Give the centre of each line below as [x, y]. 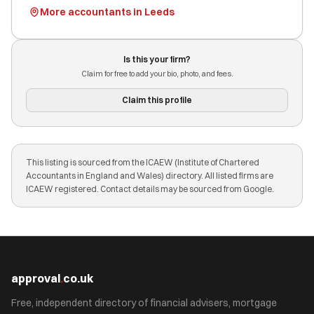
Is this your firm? [157, 59]
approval [36, 278]
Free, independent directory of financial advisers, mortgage [144, 303]
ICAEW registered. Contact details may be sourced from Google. [150, 189]
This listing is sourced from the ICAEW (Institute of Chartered [143, 162]
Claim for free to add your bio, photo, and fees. [157, 74]
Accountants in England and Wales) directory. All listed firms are [150, 176]
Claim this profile [157, 100]
